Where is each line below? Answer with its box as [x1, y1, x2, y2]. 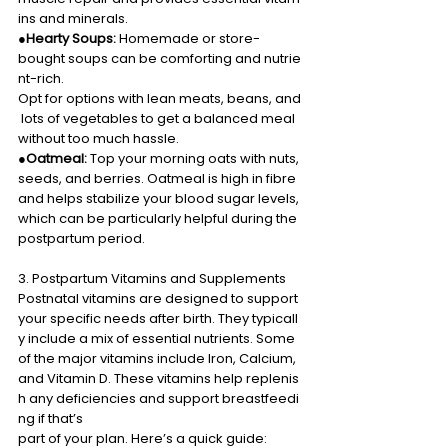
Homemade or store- [116, 28, 260, 48]
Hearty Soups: [26, 28, 116, 48]
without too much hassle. [18, 128, 182, 148]
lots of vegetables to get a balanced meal [18, 108, 298, 128]
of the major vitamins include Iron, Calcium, [18, 348, 299, 368]
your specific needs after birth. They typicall [18, 308, 298, 328]
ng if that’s [18, 408, 89, 428]
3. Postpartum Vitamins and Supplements [18, 268, 289, 288]
